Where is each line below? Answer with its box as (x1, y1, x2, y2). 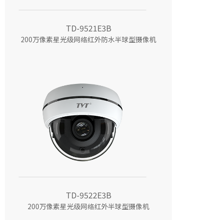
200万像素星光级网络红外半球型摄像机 (27, 201, 149, 212)
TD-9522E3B (65, 189, 111, 201)
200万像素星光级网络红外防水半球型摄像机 (21, 34, 156, 45)
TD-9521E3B (65, 22, 111, 34)
